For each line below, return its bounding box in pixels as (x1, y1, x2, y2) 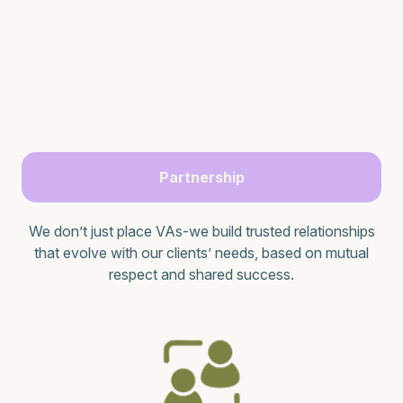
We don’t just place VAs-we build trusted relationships (28, 221, 375, 240)
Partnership (158, 167, 245, 186)
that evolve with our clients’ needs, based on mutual (34, 243, 369, 262)
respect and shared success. (109, 264, 294, 283)
